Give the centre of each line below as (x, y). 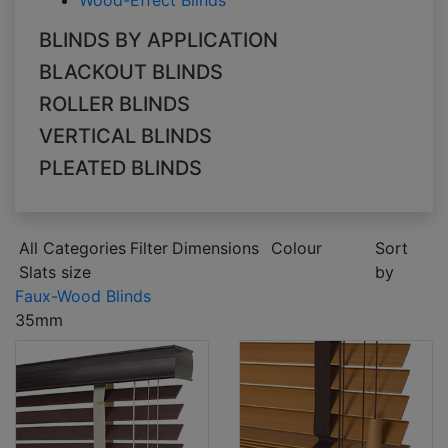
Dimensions (215, 248)
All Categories (72, 248)
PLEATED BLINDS (120, 168)
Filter (149, 248)
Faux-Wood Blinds (83, 296)
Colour (296, 248)
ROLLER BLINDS (114, 104)
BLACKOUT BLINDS (131, 72)
